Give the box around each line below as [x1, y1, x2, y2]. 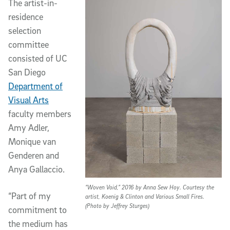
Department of [8, 81, 63, 91]
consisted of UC [8, 53, 67, 64]
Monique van [8, 136, 56, 147]
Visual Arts [8, 94, 49, 105]
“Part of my [8, 190, 51, 201]
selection [8, 25, 41, 36]
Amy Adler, [8, 122, 49, 133]
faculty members [8, 108, 71, 119]
